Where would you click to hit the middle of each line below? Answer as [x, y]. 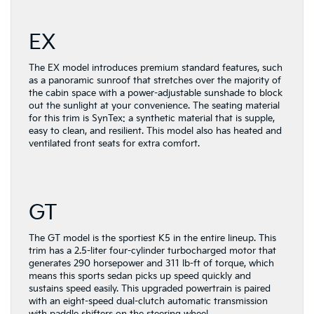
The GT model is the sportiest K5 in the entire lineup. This [152, 238]
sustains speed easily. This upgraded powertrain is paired [150, 288]
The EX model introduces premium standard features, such [156, 68]
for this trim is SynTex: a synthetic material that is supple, [152, 118]
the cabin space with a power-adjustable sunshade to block [156, 93]
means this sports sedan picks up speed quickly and [140, 276]
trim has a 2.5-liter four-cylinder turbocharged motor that [152, 251]
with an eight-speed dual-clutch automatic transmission [148, 301]
